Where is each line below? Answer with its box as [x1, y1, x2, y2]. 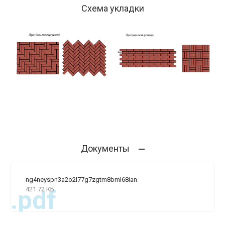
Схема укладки [81, 3, 144, 14]
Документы [80, 143, 130, 154]
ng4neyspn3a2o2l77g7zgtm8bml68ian [26, 176, 137, 184]
